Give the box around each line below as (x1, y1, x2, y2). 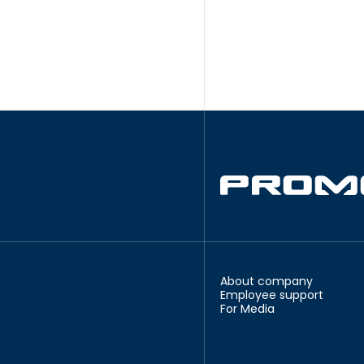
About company (219, 273, 313, 289)
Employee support (219, 287, 323, 303)
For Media (219, 301, 275, 317)
